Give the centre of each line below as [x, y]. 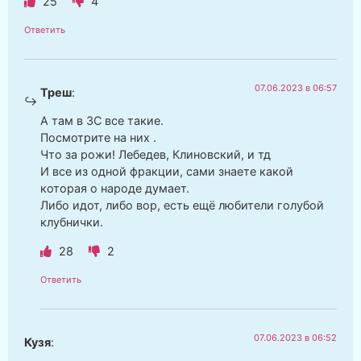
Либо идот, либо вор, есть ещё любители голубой [182, 205]
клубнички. [72, 222]
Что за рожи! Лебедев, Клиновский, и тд [156, 155]
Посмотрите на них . [98, 138]
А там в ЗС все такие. [102, 121]
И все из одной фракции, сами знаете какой [167, 172]
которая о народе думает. [115, 189]
